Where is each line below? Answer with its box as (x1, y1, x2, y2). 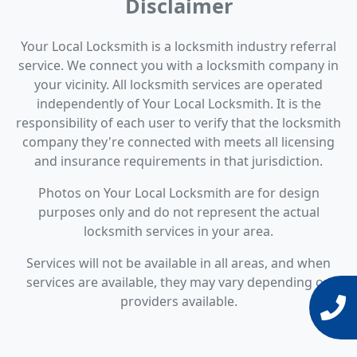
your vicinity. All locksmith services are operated (34, 76, 323, 94)
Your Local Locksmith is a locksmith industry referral (21, 37, 336, 56)
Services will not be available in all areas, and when (26, 254, 331, 273)
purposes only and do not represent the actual (37, 203, 320, 222)
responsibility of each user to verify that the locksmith (16, 114, 341, 132)
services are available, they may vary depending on (25, 273, 331, 292)
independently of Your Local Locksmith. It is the (36, 95, 321, 113)
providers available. (120, 292, 237, 311)
